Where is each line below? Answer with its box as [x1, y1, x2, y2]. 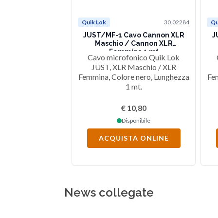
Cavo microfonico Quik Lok [88, 53, 180, 62]
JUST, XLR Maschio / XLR [91, 62, 176, 72]
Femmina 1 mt [109, 48, 159, 56]
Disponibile [122, 117, 150, 125]
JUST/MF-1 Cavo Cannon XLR [83, 31, 184, 39]
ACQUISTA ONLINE [98, 134, 169, 143]
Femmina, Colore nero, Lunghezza [78, 72, 189, 82]
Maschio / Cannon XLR [94, 39, 173, 48]
